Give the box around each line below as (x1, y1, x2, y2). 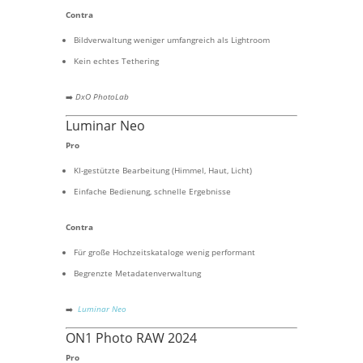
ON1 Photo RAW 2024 (65, 329, 197, 347)
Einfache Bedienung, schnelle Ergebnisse (73, 186, 231, 197)
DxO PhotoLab (75, 91, 129, 102)
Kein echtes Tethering (73, 55, 159, 66)
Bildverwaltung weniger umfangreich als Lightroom (73, 34, 270, 45)
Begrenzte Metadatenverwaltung (73, 267, 201, 279)
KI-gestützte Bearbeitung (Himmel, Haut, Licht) (73, 164, 252, 176)
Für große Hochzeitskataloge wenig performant (73, 246, 255, 258)
